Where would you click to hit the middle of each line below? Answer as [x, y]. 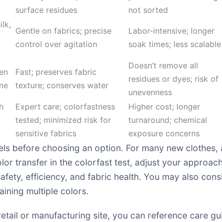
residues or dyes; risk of [173, 79]
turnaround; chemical [168, 120]
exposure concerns [164, 133]
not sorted [148, 10]
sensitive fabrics [46, 133]
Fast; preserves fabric [56, 72]
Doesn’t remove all [163, 65]
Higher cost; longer [164, 107]
